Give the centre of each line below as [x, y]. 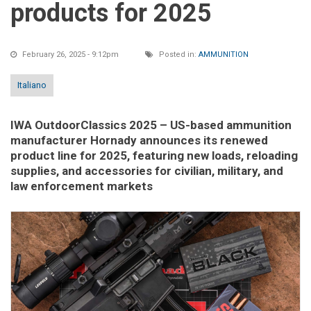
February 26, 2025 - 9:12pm [70, 55]
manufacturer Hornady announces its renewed [139, 141]
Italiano [32, 85]
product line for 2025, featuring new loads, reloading [154, 156]
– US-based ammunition [224, 125]
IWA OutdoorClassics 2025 [84, 125]
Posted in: [178, 55]
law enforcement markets [82, 186]
